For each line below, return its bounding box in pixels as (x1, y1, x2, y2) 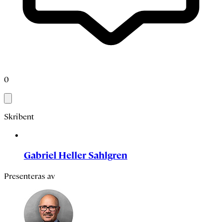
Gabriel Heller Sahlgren (24, 149, 127, 162)
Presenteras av (4, 171, 55, 182)
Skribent (4, 111, 34, 122)
